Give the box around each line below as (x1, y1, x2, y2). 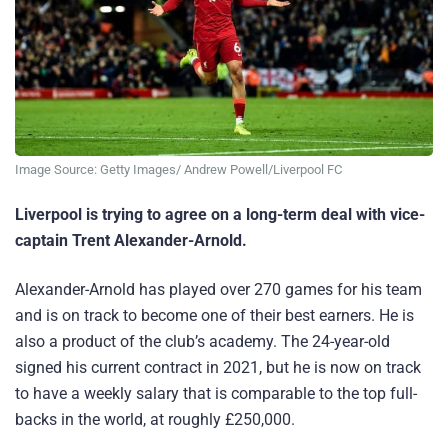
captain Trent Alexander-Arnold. (15, 231, 247, 251)
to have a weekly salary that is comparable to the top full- (15, 384, 417, 404)
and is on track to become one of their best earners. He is (15, 306, 414, 326)
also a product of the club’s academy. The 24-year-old (15, 332, 390, 352)
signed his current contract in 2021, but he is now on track (15, 358, 421, 378)
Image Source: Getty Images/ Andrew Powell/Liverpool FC (15, 161, 342, 177)
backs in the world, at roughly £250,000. (15, 410, 295, 430)
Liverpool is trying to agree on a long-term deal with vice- (15, 205, 425, 225)
